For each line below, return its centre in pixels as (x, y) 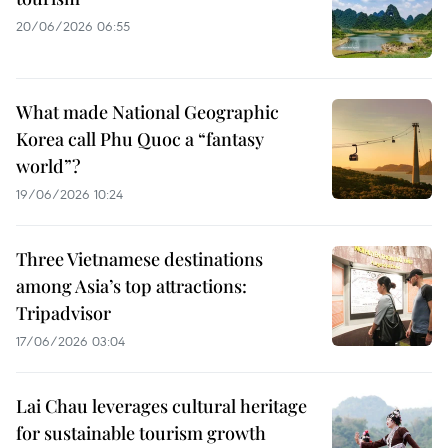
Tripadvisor (63, 313)
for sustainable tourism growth (141, 433)
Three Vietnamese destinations (139, 259)
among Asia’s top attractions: (131, 286)
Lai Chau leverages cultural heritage (161, 406)
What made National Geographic (147, 112)
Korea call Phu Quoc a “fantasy (140, 139)
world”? (48, 166)
